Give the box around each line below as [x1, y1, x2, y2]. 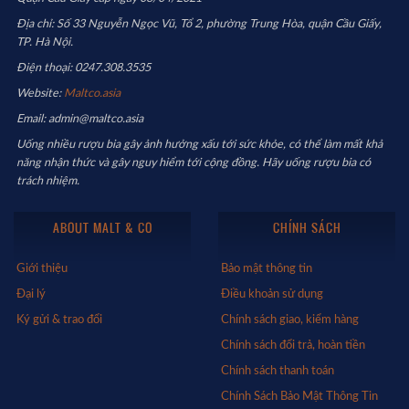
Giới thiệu [16, 263, 68, 275]
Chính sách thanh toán [221, 365, 334, 377]
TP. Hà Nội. [16, 37, 73, 48]
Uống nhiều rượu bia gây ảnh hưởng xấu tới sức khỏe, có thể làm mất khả [16, 139, 383, 151]
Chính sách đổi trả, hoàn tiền [221, 340, 365, 351]
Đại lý [16, 288, 46, 300]
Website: [16, 88, 64, 100]
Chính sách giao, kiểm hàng [221, 314, 359, 326]
